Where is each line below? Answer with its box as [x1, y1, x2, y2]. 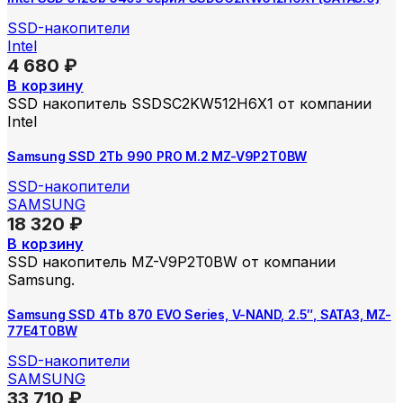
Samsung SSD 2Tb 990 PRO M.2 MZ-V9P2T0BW [7, 148, 308, 165]
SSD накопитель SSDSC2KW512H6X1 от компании [7, 94, 372, 113]
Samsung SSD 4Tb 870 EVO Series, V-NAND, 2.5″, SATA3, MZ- [7, 307, 391, 323]
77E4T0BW [7, 323, 77, 339]
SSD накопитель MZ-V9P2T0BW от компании [7, 253, 336, 272]
